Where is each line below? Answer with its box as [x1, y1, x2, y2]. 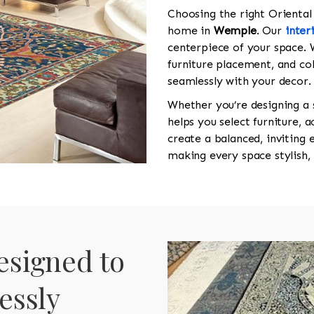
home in [168, 24, 214, 37]
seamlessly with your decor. [168, 74, 311, 88]
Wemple [213, 24, 257, 37]
